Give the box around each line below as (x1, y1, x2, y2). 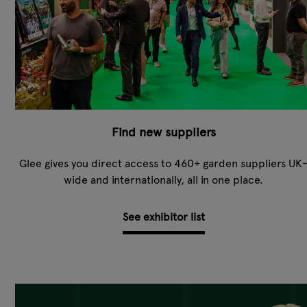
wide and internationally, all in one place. (64, 173, 264, 186)
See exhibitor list (122, 210, 205, 224)
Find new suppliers (111, 124, 216, 140)
